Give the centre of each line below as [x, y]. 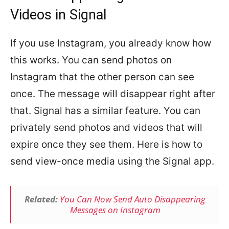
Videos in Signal [58, 15]
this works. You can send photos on [91, 60]
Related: [42, 199]
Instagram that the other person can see [102, 77]
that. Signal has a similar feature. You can [105, 111]
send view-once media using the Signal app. [112, 161]
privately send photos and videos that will [106, 128]
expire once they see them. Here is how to [106, 144]
